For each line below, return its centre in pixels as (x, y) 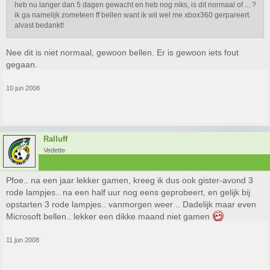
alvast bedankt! (39, 25)
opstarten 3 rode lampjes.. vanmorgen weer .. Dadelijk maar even (131, 204)
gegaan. (22, 64)
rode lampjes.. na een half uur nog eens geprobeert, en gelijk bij (128, 192)
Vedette (54, 150)
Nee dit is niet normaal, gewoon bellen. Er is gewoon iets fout (122, 52)
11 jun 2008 (23, 240)
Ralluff (55, 139)
